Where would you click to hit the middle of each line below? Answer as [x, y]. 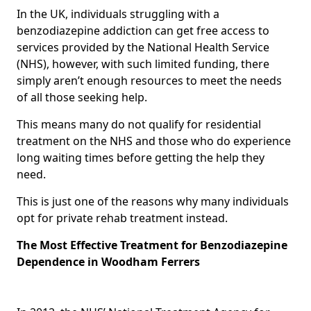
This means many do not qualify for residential [139, 124]
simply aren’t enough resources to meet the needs [149, 80]
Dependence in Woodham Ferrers [108, 261]
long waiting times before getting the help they [141, 157]
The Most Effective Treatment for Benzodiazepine [152, 245]
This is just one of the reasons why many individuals [153, 201]
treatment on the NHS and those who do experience [154, 141]
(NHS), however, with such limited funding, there [143, 64]
